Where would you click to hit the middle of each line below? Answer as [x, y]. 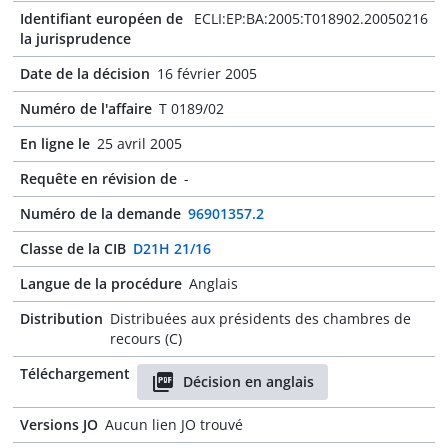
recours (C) [146, 338]
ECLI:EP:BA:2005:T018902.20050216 [311, 18]
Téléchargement [75, 373]
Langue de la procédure [101, 283]
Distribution [61, 318]
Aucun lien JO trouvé [174, 424]
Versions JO [59, 424]
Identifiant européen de [101, 18]
